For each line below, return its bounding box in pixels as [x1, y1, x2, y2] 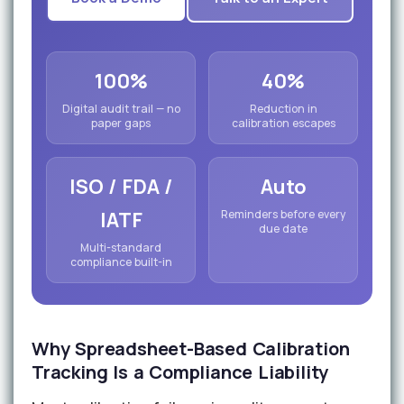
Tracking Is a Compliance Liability [32, 360, 329, 385]
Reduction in [249, 101, 317, 117]
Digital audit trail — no [61, 101, 180, 117]
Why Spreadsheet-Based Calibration [32, 336, 350, 362]
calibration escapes [231, 115, 335, 132]
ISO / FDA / [69, 173, 173, 201]
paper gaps [91, 115, 151, 132]
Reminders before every [221, 207, 345, 223]
